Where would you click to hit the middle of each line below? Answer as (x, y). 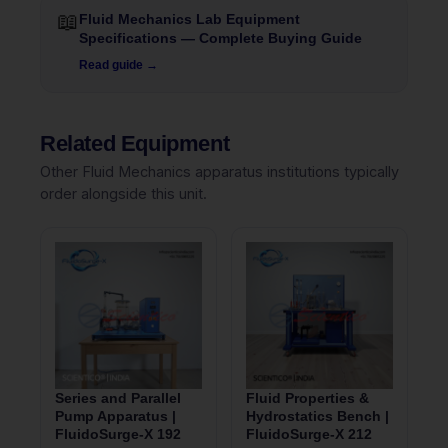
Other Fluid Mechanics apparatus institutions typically (219, 172)
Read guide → (118, 65)
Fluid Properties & (307, 398)
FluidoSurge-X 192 (118, 434)
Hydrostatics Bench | (317, 416)
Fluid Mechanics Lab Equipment (189, 19)
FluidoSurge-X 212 (309, 434)
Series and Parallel (118, 398)
